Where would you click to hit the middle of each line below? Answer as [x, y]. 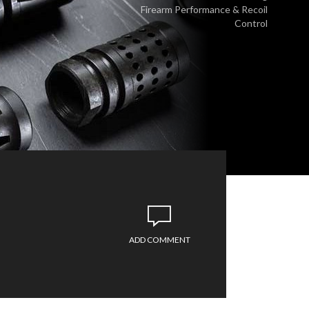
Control [251, 23]
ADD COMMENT [159, 240]
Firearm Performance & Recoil [204, 9]
